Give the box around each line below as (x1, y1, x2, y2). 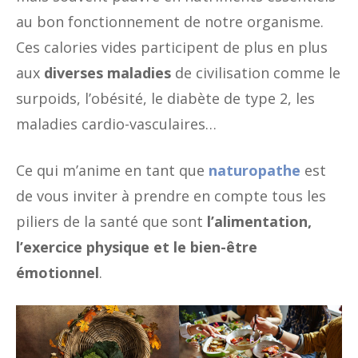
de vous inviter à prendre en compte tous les (16, 185, 326, 205)
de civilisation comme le (171, 63, 340, 83)
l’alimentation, (207, 211, 312, 231)
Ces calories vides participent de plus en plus (16, 38, 328, 58)
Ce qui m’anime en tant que (16, 160, 209, 180)
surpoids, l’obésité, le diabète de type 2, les (16, 89, 315, 109)
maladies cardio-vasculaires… (16, 114, 217, 134)
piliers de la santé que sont (16, 211, 207, 231)
